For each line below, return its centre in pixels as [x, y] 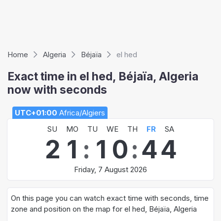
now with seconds [57, 90]
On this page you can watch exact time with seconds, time [110, 198]
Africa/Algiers [81, 113]
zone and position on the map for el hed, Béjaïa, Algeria [104, 209]
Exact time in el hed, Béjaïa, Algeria [103, 76]
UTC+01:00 [36, 113]
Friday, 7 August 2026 [110, 169]
